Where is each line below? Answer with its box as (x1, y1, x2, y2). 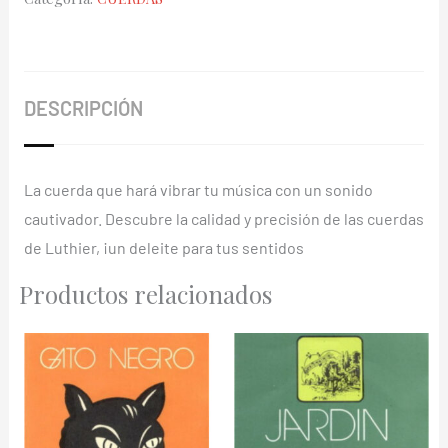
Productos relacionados (18, 277, 272, 310)
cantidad (116, 87, 181, 109)
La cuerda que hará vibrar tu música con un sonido (23, 179, 373, 199)
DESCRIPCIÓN (23, 95, 143, 120)
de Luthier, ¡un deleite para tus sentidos (23, 237, 304, 257)
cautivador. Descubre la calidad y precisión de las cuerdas (23, 208, 424, 228)
